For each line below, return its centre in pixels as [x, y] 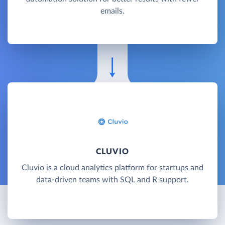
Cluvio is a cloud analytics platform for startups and [113, 167]
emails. [113, 11]
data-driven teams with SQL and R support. [113, 180]
